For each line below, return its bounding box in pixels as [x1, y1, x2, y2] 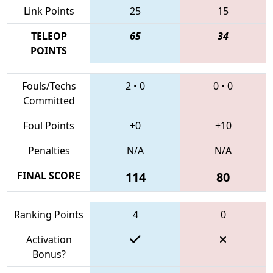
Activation [26, 232, 72, 246]
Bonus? [32, 247, 66, 261]
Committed [23, 93, 75, 107]
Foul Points [23, 118, 74, 132]
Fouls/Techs [21, 79, 76, 93]
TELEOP [30, 29, 67, 43]
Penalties [27, 143, 70, 157]
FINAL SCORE [17, 168, 80, 182]
